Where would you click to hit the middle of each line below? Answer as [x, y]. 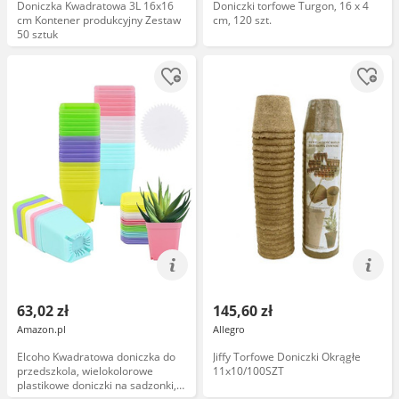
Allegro [229, 329]
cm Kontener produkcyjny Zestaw [99, 20]
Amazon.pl [41, 329]
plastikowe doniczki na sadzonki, [97, 385]
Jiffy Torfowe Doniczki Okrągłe [287, 357]
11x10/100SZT [248, 371]
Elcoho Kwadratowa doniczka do [96, 357]
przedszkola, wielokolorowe [85, 371]
